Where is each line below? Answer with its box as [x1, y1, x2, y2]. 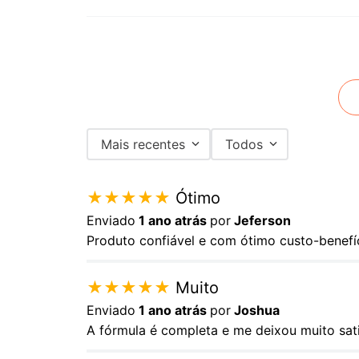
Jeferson [234, 212, 291, 229]
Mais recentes [101, 136, 185, 153]
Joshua [234, 302, 280, 319]
